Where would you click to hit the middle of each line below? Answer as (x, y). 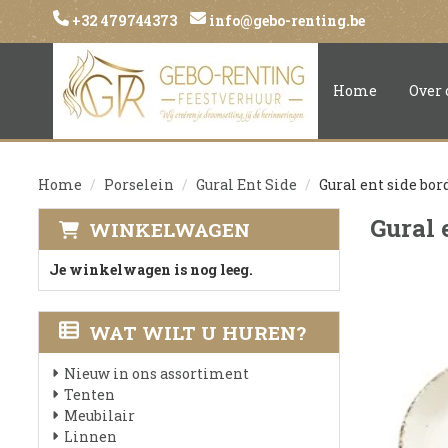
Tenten (89, 394)
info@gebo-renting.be (285, 20)
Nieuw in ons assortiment (156, 373)
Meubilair (99, 415)
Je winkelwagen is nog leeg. (151, 269)
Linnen (90, 436)
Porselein (139, 184)
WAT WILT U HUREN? (197, 332)
